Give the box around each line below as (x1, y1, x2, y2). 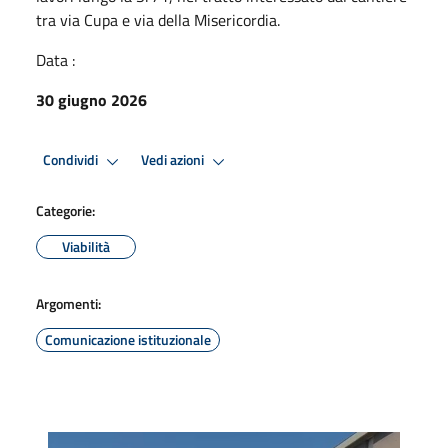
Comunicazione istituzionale (45, 328, 211, 350)
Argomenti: (36, 292, 101, 314)
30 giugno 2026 (36, 87, 147, 112)
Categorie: (36, 199, 95, 221)
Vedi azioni (141, 149, 207, 172)
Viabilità (62, 235, 110, 257)
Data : (36, 47, 75, 72)
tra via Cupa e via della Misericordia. (36, 7, 280, 32)
